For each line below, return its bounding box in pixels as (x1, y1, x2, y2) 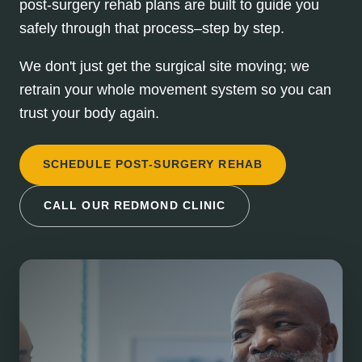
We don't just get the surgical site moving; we (19, 57, 309, 74)
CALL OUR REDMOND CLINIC (43, 199, 226, 213)
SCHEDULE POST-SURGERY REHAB (42, 158, 263, 171)
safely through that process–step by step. (19, 20, 284, 36)
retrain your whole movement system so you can (19, 81, 331, 98)
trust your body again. (19, 104, 159, 121)
